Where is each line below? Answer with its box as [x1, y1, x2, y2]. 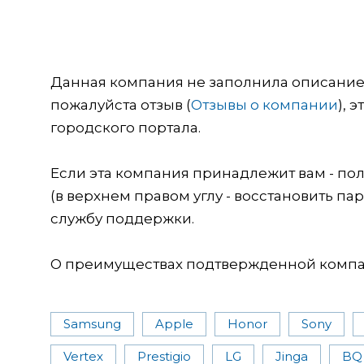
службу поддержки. [50, 210, 194, 227]
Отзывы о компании [191, 96, 338, 113]
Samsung [63, 315, 121, 331]
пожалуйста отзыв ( [50, 96, 191, 113]
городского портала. [50, 119, 201, 136]
